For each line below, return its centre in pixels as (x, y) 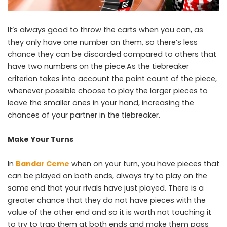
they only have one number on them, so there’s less (103, 42)
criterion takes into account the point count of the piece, (112, 78)
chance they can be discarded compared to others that (112, 54)
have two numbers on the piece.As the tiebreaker (98, 66)
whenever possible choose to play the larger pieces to (108, 90)
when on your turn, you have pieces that (144, 163)
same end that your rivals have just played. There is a (106, 188)
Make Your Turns (41, 139)
